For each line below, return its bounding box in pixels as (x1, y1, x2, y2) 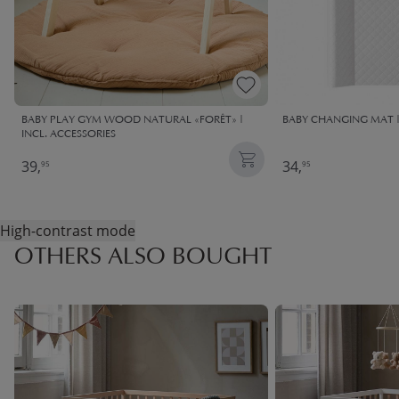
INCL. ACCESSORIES (21, 129, 116, 141)
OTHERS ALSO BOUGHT (14, 247, 272, 271)
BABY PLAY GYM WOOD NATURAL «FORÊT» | (21, 115, 243, 126)
